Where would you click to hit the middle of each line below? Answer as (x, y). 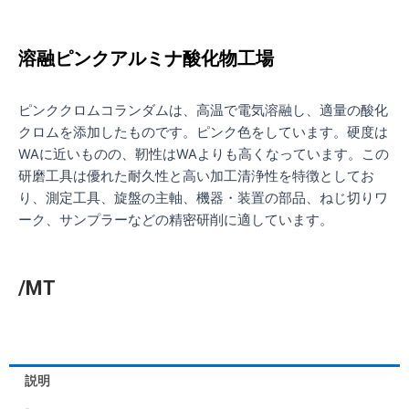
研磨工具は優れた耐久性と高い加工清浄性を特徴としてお (196, 176)
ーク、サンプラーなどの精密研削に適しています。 (176, 220)
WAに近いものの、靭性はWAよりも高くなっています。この (204, 154)
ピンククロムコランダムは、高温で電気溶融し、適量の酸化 (203, 110)
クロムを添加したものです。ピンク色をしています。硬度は (203, 132)
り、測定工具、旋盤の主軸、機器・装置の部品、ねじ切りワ (203, 198)
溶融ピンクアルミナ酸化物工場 (146, 59)
